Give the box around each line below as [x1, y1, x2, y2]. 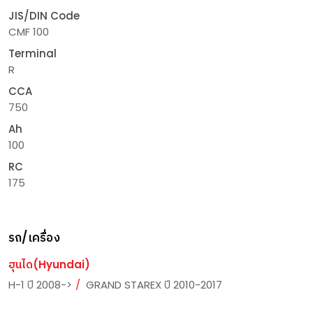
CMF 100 [8, 24, 49, 39]
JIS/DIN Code [8, 8, 80, 23]
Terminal [8, 46, 57, 61]
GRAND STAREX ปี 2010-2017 [86, 277, 222, 292]
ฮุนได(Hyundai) [8, 257, 90, 272]
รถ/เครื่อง [8, 229, 60, 246]
